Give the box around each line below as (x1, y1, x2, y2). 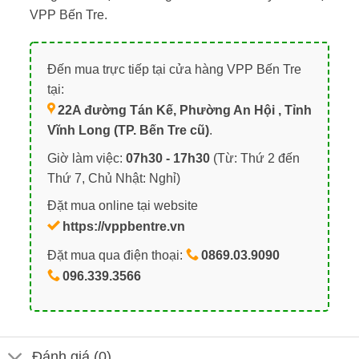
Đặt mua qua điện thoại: (46, 248, 186, 262)
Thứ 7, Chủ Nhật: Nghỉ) (46, 171, 180, 185)
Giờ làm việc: (46, 151, 126, 165)
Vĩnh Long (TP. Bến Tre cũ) (46, 123, 209, 138)
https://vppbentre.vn (62, 220, 185, 234)
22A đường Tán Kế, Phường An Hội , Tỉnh (57, 103, 312, 118)
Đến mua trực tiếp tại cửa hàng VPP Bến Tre (46, 63, 301, 77)
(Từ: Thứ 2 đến (209, 151, 300, 165)
